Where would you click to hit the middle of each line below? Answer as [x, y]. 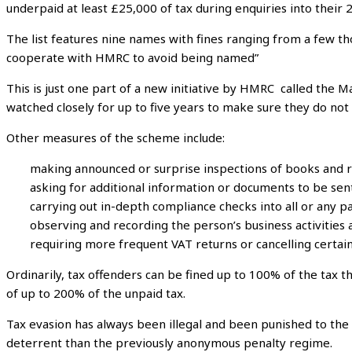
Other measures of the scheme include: [115, 138]
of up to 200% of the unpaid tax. [96, 293]
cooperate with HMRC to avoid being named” [132, 58]
